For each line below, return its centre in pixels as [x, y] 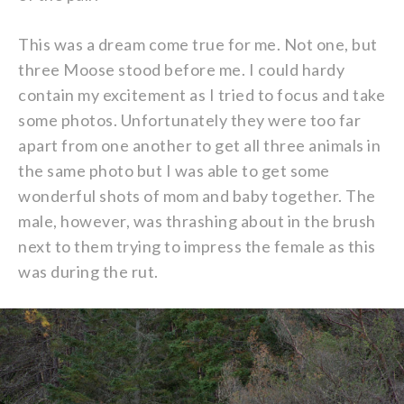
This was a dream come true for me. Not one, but [198, 44]
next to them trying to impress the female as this [197, 246]
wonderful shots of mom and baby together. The [197, 195]
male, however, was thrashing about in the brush [197, 220]
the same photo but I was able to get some [174, 170]
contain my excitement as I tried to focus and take [202, 94]
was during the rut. [88, 271]
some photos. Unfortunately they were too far [189, 119]
